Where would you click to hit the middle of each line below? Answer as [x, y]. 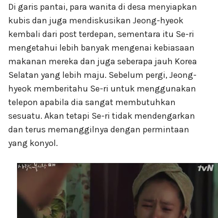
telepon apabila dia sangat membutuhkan [92, 102]
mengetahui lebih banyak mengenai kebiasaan [101, 48]
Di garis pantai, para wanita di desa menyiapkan [103, 7]
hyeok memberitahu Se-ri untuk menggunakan [102, 89]
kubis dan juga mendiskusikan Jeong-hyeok [96, 21]
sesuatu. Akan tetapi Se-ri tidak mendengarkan [102, 116]
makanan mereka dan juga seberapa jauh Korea [103, 62]
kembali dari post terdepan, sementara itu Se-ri [101, 34]
